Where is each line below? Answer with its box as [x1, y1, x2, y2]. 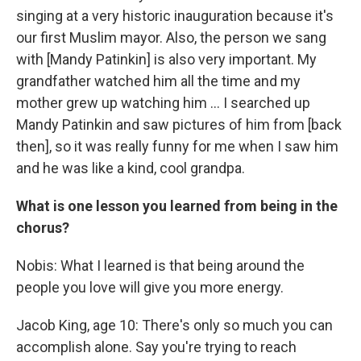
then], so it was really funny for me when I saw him [16, 138, 338, 156]
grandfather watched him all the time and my [16, 73, 301, 90]
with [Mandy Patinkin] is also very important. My [16, 51, 317, 68]
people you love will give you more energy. [16, 279, 284, 297]
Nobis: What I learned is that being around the [16, 257, 305, 275]
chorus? [16, 219, 73, 237]
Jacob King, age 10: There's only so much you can [16, 317, 333, 334]
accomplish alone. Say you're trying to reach [16, 338, 297, 356]
